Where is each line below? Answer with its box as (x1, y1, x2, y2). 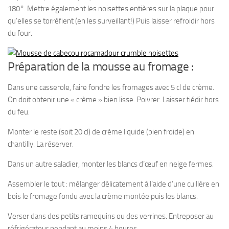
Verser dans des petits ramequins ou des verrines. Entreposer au (8, 212, 214, 221)
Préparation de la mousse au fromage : (8, 60, 194, 74)
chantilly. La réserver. (8, 140, 74, 149)
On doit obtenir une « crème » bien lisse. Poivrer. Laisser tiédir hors (8, 95, 219, 104)
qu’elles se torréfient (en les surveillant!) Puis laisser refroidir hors (8, 16, 215, 26)
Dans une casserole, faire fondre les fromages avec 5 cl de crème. (8, 83, 214, 92)
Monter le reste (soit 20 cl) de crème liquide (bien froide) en (8, 127, 194, 136)
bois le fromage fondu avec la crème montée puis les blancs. (8, 192, 198, 201)
